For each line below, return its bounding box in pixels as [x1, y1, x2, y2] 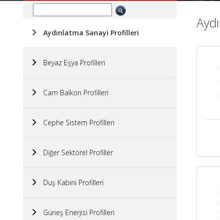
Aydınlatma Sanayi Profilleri [37, 28, 139, 37]
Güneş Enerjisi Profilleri [37, 208, 114, 217]
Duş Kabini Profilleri [37, 178, 104, 187]
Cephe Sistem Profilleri [37, 118, 114, 127]
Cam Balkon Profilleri [37, 88, 109, 97]
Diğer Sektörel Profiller [37, 148, 113, 157]
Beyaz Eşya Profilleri [37, 58, 105, 67]
